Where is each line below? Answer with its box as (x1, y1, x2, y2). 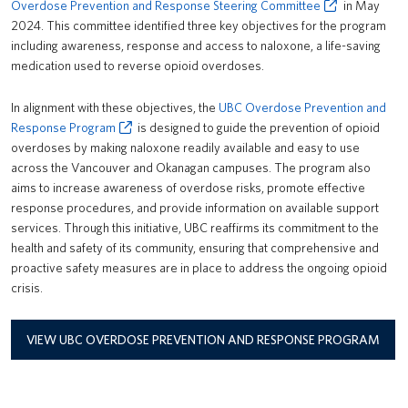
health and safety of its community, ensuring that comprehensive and (11, 240, 379, 255)
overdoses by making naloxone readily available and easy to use (11, 140, 360, 155)
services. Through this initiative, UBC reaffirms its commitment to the (11, 220, 379, 235)
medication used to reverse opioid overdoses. (11, 58, 264, 73)
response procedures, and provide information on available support (11, 200, 379, 215)
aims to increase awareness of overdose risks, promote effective (11, 180, 365, 195)
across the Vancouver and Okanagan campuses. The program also (11, 160, 371, 175)
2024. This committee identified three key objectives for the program (11, 18, 386, 33)
